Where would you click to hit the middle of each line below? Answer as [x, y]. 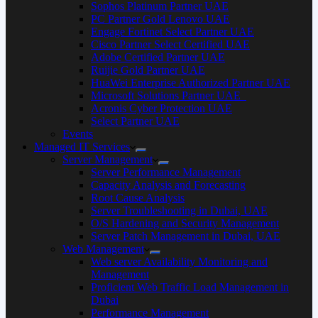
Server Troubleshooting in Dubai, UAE [179, 210]
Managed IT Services [82, 147]
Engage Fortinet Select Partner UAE [172, 32]
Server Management [108, 159]
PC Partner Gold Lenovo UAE [160, 19]
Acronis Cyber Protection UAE [161, 108]
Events [78, 134]
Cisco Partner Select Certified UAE [170, 44]
